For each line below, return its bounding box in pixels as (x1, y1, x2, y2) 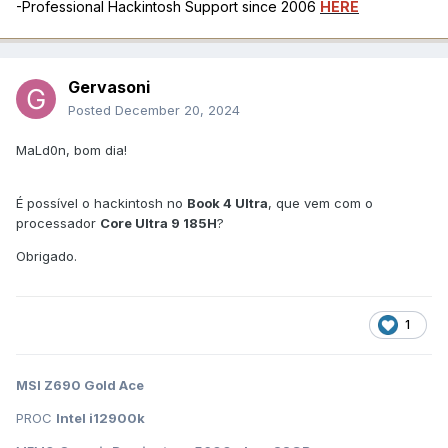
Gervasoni (68, 76, 150, 97)
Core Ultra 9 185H (100, 214, 217, 231)
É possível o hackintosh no (16, 194, 187, 211)
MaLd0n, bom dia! (16, 141, 127, 158)
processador (16, 214, 100, 231)
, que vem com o (268, 194, 373, 211)
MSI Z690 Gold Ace (16, 376, 144, 393)
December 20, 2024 (115, 101, 240, 118)
